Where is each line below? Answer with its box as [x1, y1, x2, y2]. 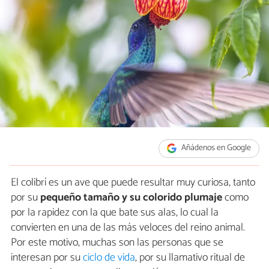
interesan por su [11, 248, 83, 267]
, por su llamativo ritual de [135, 248, 245, 267]
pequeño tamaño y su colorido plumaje [40, 188, 222, 207]
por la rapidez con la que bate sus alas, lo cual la [11, 203, 219, 222]
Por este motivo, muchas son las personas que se [11, 233, 223, 252]
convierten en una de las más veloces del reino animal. [11, 218, 245, 237]
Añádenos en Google [180, 141, 252, 156]
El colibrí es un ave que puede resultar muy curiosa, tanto [11, 173, 255, 192]
